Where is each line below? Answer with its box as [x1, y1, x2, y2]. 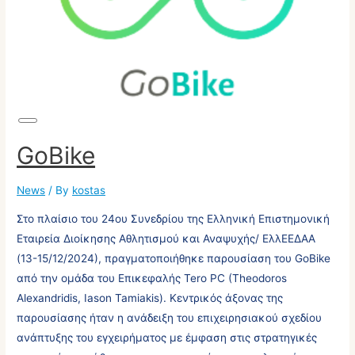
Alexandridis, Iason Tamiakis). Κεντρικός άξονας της [17, 292, 284, 305]
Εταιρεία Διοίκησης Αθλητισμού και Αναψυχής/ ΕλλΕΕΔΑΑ [17, 232, 316, 246]
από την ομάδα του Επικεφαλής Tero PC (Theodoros [17, 272, 288, 285]
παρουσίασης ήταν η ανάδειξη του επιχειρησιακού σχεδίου [17, 311, 323, 325]
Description [27, 135, 97, 148]
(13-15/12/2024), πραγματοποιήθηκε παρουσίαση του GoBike [17, 252, 331, 265]
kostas [72, 184, 106, 197]
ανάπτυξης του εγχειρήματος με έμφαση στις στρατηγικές [17, 331, 318, 345]
